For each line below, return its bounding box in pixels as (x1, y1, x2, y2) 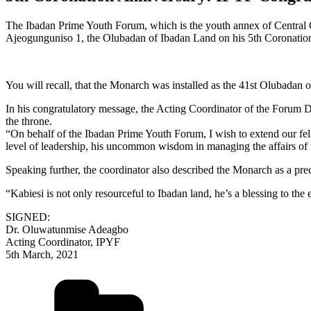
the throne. (6, 115, 52, 127)
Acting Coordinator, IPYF (6, 235, 120, 248)
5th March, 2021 (6, 248, 78, 260)
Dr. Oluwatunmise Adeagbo (6, 223, 128, 235)
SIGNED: (6, 210, 50, 223)
